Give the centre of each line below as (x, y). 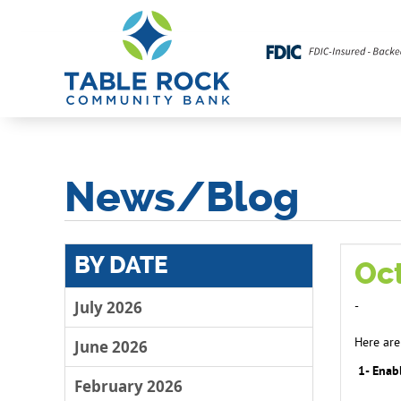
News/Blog (182, 198)
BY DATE (121, 265)
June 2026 (111, 347)
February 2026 (128, 386)
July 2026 (108, 307)
